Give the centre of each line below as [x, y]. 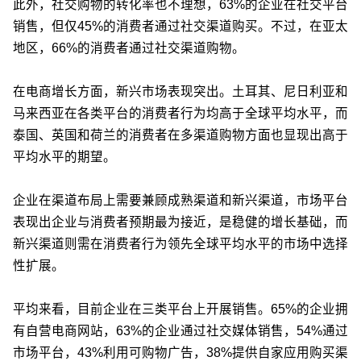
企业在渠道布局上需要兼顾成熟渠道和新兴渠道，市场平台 [180, 200]
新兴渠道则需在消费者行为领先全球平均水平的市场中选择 [180, 243]
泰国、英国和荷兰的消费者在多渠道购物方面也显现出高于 [180, 135]
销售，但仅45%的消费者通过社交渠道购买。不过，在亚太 [180, 26]
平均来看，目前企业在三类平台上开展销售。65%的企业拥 [180, 309]
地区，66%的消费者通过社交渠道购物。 [129, 48]
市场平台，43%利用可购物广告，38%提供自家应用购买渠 [180, 352]
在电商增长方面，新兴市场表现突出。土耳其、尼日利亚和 [180, 91]
